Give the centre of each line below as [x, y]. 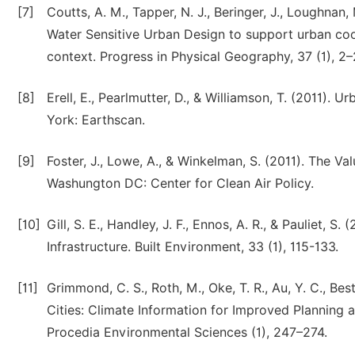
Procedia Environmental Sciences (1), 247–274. [187, 332]
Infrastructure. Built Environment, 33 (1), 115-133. [193, 247]
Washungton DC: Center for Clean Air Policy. [180, 183]
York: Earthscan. [96, 120]
